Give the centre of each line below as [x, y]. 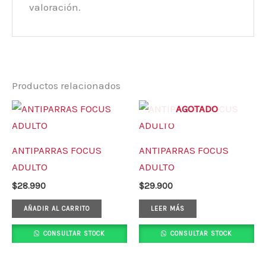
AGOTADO [197, 108]
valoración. [55, 7]
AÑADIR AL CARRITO [57, 208]
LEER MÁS [168, 208]
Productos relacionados [66, 85]
